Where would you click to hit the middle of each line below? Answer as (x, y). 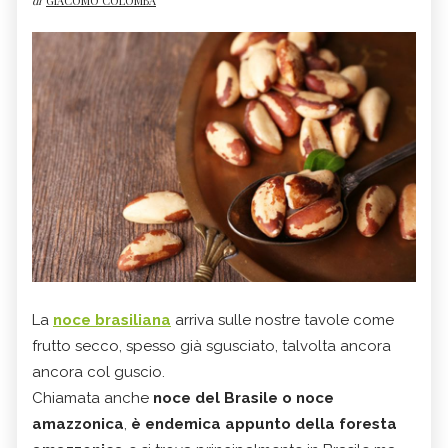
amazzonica (78, 423)
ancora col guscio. (98, 371)
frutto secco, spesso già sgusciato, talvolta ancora (211, 345)
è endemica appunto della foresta (264, 423)
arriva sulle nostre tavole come (284, 319)
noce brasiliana (112, 319)
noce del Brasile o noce (243, 397)
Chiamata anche (92, 397)
